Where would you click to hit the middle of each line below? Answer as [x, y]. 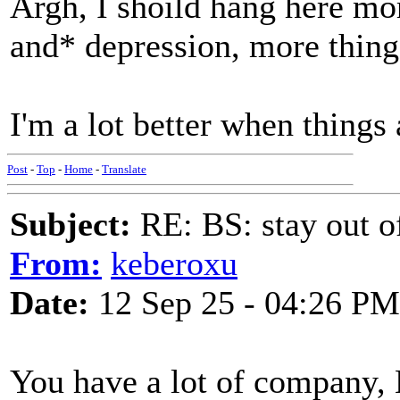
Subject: [71, 224]
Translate [124, 169]
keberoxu [174, 263]
